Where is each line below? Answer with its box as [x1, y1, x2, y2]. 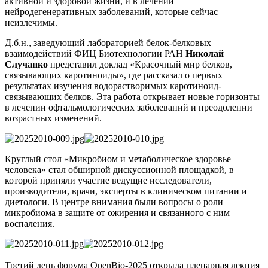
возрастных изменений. [5, 112, 104, 123]
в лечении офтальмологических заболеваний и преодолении [5, 102, 252, 112]
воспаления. [5, 218, 57, 229]
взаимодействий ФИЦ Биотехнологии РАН [5, 48, 185, 59]
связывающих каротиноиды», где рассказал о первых [5, 69, 223, 80]
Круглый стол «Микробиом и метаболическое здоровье [5, 153, 231, 164]
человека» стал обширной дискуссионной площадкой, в [5, 164, 234, 175]
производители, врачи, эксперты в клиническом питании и [5, 185, 247, 196]
